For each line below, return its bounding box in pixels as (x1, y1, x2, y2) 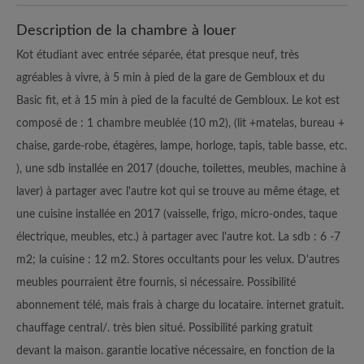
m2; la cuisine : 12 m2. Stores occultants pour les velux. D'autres (16, 253, 340, 266)
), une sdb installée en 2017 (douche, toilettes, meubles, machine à (16, 162, 346, 175)
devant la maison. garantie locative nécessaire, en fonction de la (16, 344, 335, 357)
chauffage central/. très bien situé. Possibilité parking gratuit (16, 322, 313, 334)
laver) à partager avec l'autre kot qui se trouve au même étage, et (16, 185, 340, 197)
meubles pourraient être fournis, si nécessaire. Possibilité (16, 276, 296, 288)
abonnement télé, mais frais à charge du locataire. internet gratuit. (16, 299, 344, 311)
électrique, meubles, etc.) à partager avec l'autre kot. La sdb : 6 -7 (16, 231, 340, 243)
